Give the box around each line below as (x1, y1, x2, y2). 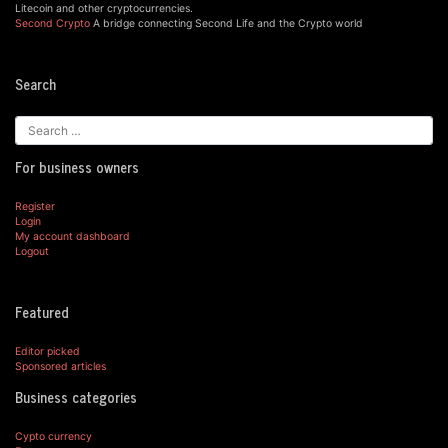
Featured (15, 300, 69, 325)
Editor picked (15, 345, 80, 359)
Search (15, 71, 56, 96)
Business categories (15, 384, 137, 409)
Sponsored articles (15, 360, 106, 374)
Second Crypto (15, 16, 90, 30)
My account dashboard (15, 230, 130, 244)
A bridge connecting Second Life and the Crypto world (90, 16, 363, 30)
